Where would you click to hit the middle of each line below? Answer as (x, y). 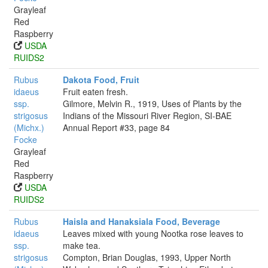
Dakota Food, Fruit (101, 80)
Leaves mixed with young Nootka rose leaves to (153, 233)
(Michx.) (29, 127)
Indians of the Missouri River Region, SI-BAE (147, 115)
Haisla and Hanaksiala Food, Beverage (141, 221)
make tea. (82, 245)
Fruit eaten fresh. (95, 92)
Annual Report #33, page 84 (116, 127)
